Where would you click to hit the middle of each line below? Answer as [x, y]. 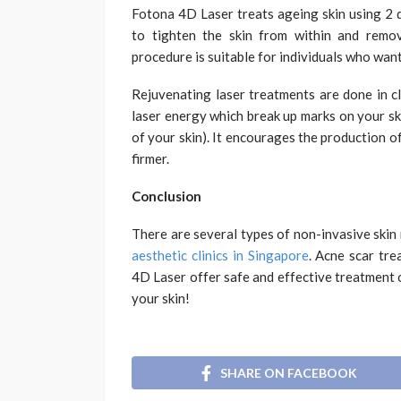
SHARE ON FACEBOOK [289, 372]
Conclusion [166, 196]
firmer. [150, 158]
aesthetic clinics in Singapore [220, 255]
